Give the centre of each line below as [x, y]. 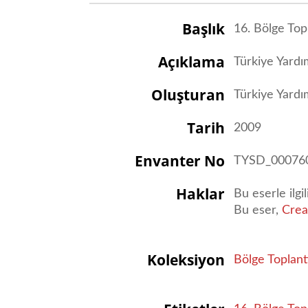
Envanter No [179, 160]
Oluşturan [188, 95]
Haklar [200, 193]
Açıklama [191, 62]
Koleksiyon [186, 259]
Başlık [203, 29]
